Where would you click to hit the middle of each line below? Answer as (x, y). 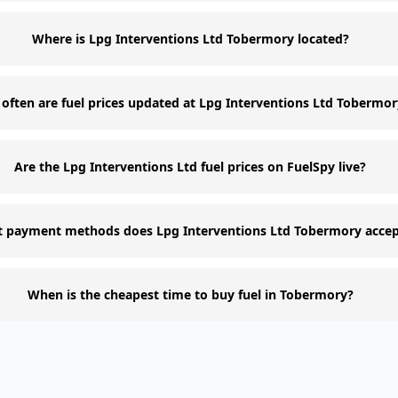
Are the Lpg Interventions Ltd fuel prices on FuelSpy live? (191, 167)
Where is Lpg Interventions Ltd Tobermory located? (190, 39)
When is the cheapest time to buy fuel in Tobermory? (190, 295)
